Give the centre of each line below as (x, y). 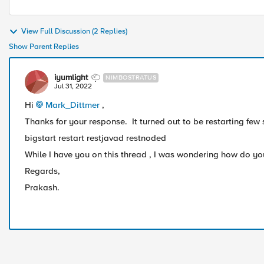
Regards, (42, 171)
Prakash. (42, 187)
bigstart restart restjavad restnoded (95, 138)
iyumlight (71, 77)
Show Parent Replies (44, 47)
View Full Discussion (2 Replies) (74, 32)
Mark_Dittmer (72, 105)
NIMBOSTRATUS (131, 77)
